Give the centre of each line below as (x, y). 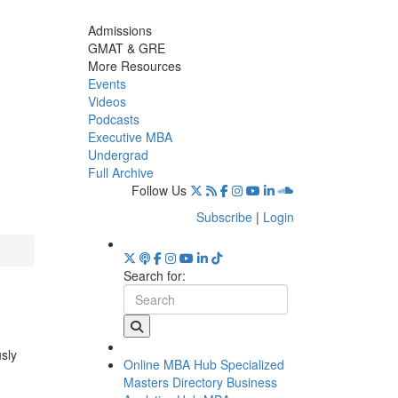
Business (251, 382)
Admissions (119, 30)
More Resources (134, 65)
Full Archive (120, 172)
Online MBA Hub (170, 364)
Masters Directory (173, 382)
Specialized (252, 364)
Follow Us (159, 190)
